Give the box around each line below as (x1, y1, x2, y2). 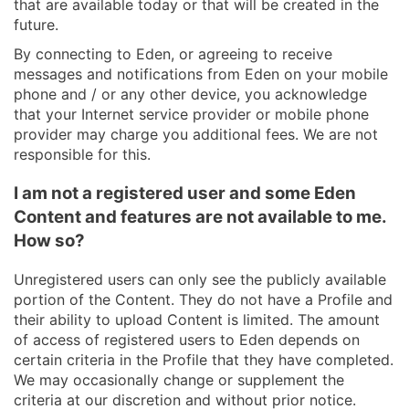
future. (14, 16, 58, 34)
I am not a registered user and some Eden (14, 182, 356, 204)
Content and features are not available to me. (14, 205, 386, 227)
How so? (14, 229, 85, 251)
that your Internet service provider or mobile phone (14, 105, 369, 123)
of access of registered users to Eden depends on (14, 330, 360, 350)
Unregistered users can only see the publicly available (14, 270, 386, 289)
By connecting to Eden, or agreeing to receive (14, 45, 332, 63)
